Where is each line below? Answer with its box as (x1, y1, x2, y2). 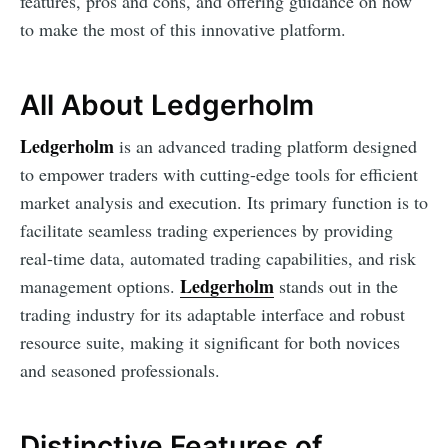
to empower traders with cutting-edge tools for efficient (20, 161, 418, 186)
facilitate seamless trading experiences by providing (20, 217, 393, 242)
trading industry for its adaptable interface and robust (20, 301, 405, 326)
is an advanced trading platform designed (114, 133, 417, 158)
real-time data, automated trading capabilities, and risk (20, 245, 416, 270)
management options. (20, 273, 180, 298)
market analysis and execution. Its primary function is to (20, 189, 428, 214)
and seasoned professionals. (20, 357, 220, 382)
